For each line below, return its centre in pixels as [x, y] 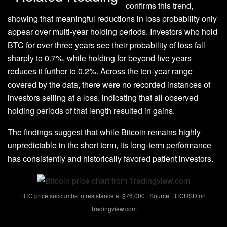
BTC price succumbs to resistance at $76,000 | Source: [97, 195]
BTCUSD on [189, 195]
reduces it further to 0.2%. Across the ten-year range [100, 71]
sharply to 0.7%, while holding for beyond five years [100, 58]
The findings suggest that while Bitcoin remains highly [104, 132]
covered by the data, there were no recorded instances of [109, 85]
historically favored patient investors [147, 159]
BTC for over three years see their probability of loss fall [106, 45]
